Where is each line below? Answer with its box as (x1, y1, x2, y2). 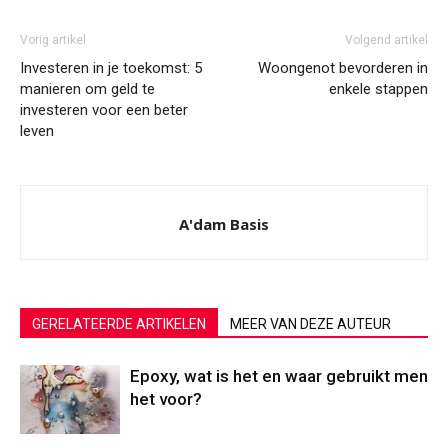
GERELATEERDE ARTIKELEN (32, 316, 206, 333)
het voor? (130, 389, 202, 410)
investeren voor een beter (20, 101, 188, 120)
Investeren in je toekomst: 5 (20, 59, 202, 78)
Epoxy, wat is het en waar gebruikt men (130, 366, 428, 387)
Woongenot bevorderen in (258, 59, 428, 78)
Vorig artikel (20, 33, 86, 48)
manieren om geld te (20, 80, 155, 99)
